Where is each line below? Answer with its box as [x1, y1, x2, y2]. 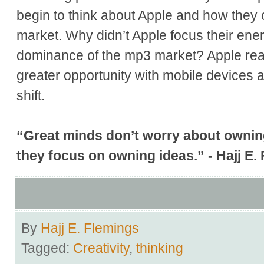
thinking [136, 240, 183, 256]
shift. [16, 87, 45, 103]
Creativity [73, 240, 129, 256]
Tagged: [21, 240, 73, 256]
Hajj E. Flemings [41, 220, 139, 236]
